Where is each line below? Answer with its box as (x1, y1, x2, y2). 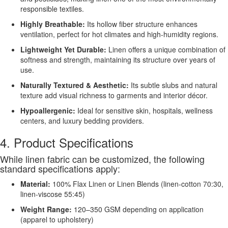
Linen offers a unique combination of (106, 44, 225, 54)
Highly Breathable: (20, 18, 85, 29)
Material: (20, 178, 50, 189)
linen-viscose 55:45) (20, 188, 85, 199)
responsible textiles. (20, 3, 84, 14)
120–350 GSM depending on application (72, 204, 204, 214)
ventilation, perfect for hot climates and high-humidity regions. (20, 28, 218, 39)
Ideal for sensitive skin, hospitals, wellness (75, 105, 213, 116)
